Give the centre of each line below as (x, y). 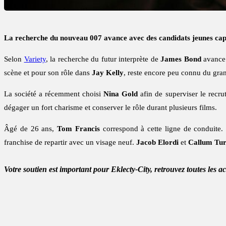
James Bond (181, 59)
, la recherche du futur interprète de (103, 59)
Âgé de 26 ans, (31, 129)
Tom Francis (78, 129)
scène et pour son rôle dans (48, 73)
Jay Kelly (108, 73)
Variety (35, 59)
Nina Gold (121, 94)
